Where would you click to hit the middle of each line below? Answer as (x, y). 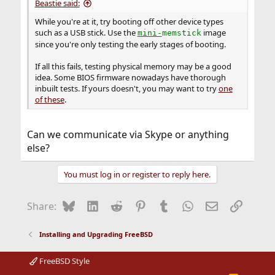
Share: (41, 206)
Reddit (137, 205)
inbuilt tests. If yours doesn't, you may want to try (126, 88)
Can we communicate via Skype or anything (128, 134)
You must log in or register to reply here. (137, 174)
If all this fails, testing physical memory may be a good (133, 66)
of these (49, 99)
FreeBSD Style (63, 261)
